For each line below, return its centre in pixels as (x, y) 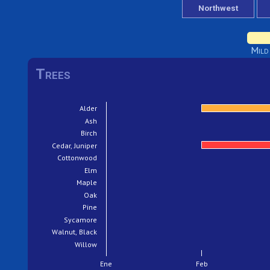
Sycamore (81, 219)
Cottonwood (77, 157)
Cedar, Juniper (75, 145)
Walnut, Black (75, 231)
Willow (86, 244)
